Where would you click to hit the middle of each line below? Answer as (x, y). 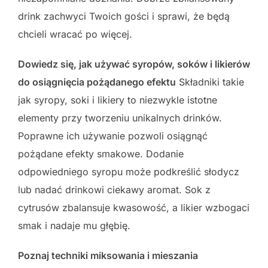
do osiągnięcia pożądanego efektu (97, 82)
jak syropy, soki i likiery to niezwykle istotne (118, 100)
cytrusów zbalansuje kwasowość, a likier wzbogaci (134, 208)
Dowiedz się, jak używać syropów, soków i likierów (134, 64)
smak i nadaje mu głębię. (74, 226)
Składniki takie (210, 82)
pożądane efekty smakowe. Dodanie (101, 154)
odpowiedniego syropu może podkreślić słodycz (129, 172)
